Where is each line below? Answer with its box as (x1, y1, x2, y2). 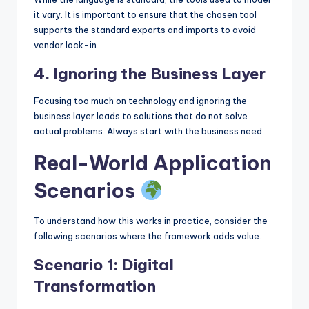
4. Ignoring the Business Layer (34, 63, 266, 83)
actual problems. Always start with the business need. (34, 125, 264, 137)
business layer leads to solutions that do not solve (34, 110, 248, 121)
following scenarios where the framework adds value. (34, 230, 261, 241)
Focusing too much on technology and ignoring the (34, 94, 247, 106)
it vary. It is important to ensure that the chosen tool (34, 8, 257, 20)
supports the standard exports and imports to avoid (34, 23, 256, 35)
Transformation (34, 276, 156, 296)
